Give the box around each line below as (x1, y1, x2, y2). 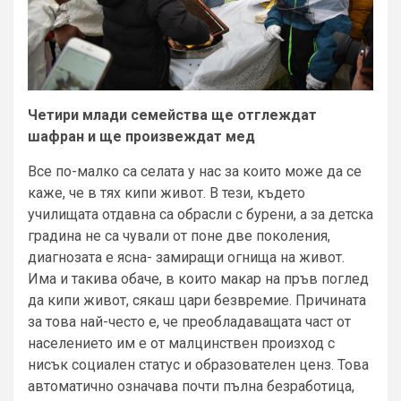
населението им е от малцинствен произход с (28, 335, 335, 353)
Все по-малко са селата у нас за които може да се (28, 163, 362, 181)
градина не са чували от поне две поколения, (28, 227, 330, 245)
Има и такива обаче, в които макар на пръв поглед (28, 270, 369, 288)
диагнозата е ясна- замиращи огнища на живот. (28, 249, 345, 267)
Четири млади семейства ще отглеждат (28, 107, 317, 124)
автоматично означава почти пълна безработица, (28, 378, 354, 396)
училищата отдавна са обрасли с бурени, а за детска (28, 206, 373, 224)
